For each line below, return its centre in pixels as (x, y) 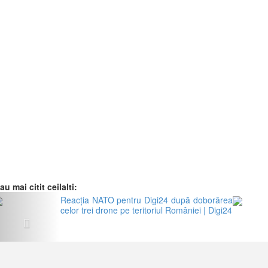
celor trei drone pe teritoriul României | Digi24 (146, 210)
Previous (45, 198)
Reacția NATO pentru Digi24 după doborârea (146, 200)
